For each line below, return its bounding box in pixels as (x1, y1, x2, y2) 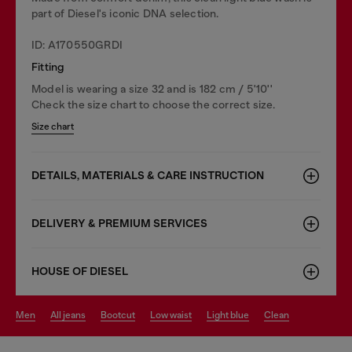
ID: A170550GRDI (31, 38, 123, 51)
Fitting (31, 60, 65, 73)
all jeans (57, 310, 86, 321)
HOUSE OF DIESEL (31, 265, 128, 278)
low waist (156, 310, 192, 321)
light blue (212, 310, 249, 321)
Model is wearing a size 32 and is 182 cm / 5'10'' (31, 82, 273, 95)
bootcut (107, 310, 135, 321)
